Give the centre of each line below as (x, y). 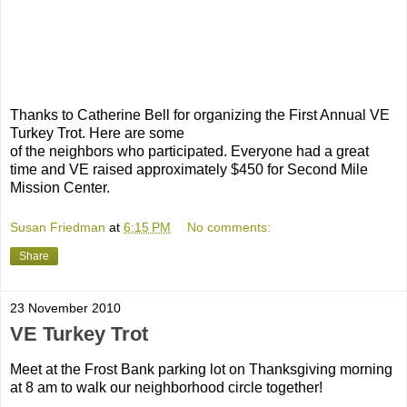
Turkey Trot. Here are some (97, 134)
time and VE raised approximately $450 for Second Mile (189, 170)
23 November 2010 (65, 308)
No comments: (229, 227)
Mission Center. (60, 188)
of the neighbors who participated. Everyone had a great (189, 152)
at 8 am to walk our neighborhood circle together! (166, 387)
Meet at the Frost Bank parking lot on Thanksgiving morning (201, 369)
